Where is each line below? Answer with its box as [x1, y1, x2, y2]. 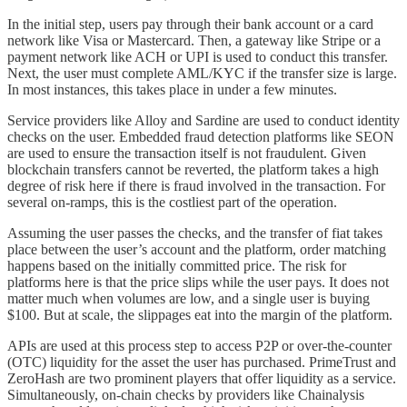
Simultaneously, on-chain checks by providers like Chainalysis [7, 387, 364, 403]
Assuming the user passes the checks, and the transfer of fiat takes [7, 225, 382, 242]
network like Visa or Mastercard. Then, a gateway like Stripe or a [7, 33, 381, 49]
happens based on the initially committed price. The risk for [7, 258, 346, 274]
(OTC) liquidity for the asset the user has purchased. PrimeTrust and [7, 354, 396, 371]
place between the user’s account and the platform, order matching [7, 242, 386, 258]
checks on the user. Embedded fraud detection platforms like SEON [7, 129, 394, 145]
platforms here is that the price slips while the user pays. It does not [7, 274, 389, 291]
